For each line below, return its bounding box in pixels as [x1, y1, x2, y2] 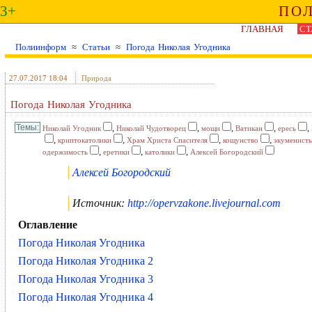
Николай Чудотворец [116, 124, 186, 132]
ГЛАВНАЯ [241, 24, 283, 34]
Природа [81, 74, 111, 82]
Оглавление [18, 219, 77, 231]
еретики [103, 148, 130, 156]
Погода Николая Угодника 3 [18, 273, 153, 285]
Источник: [72, 197, 127, 209]
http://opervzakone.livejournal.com [127, 197, 281, 209]
